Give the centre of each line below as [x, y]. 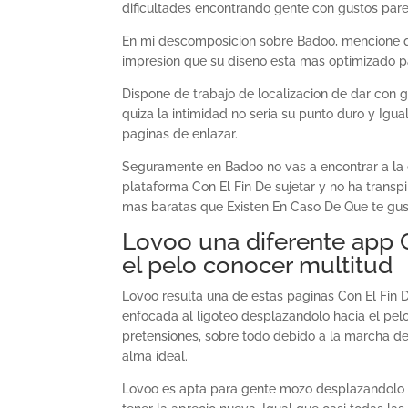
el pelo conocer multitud [258, 265]
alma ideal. [155, 356]
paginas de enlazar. [180, 134]
